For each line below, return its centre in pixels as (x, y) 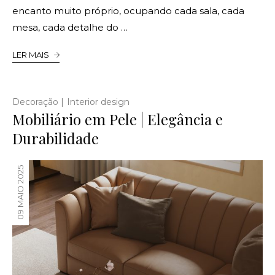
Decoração (35, 102)
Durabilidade (56, 138)
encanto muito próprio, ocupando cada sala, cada (128, 10)
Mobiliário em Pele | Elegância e (118, 119)
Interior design (98, 102)
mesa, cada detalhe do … (70, 27)
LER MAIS (31, 54)
